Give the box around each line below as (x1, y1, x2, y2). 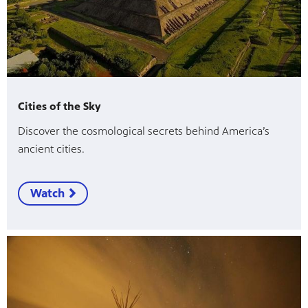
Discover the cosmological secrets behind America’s (18, 124, 269, 137)
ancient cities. (18, 142, 85, 155)
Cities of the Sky (18, 99, 101, 113)
